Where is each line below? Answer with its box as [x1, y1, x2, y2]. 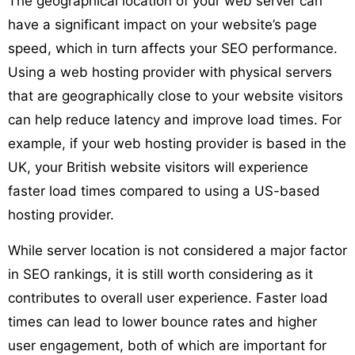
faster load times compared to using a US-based [8, 182, 320, 199]
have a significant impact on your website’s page [8, 16, 317, 32]
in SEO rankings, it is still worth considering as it [8, 265, 313, 282]
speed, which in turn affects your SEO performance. [8, 40, 338, 56]
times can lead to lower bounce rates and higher [8, 313, 317, 330]
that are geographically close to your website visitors [8, 87, 343, 104]
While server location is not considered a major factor [8, 242, 347, 258]
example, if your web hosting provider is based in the [8, 135, 346, 151]
